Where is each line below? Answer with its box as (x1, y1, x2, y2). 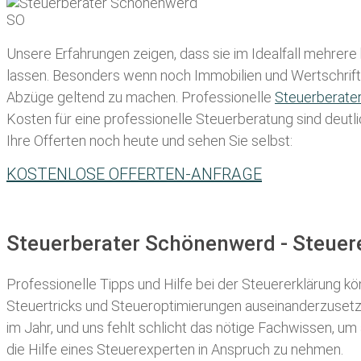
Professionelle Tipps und (6, 275, 164, 293)
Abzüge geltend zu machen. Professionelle (6, 89, 275, 106)
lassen (6, 67, 47, 85)
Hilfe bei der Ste (164, 275, 263, 293)
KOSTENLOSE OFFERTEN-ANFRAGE (6, 164, 262, 185)
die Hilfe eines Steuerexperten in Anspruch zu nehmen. (6, 340, 343, 358)
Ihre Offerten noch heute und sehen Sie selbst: (6, 132, 293, 150)
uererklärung (263, 275, 341, 293)
